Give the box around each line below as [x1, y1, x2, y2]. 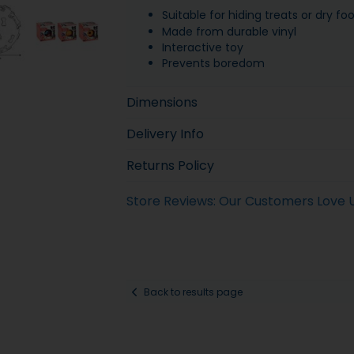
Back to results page [143, 284, 243, 299]
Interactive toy [161, 39, 243, 55]
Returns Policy [126, 156, 214, 175]
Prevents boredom [161, 55, 265, 72]
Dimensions [126, 93, 198, 112]
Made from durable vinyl [161, 23, 296, 40]
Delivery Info [126, 125, 204, 144]
